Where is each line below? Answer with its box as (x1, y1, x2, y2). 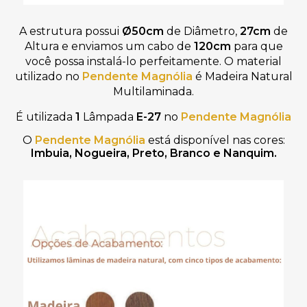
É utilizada (16, 110, 75, 123)
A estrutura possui (19, 24, 122, 38)
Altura (24, 39, 62, 53)
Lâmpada (80, 110, 136, 123)
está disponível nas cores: (145, 133, 285, 147)
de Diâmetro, (164, 24, 240, 38)
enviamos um (71, 39, 147, 53)
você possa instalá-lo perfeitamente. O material (25, 54, 282, 68)
